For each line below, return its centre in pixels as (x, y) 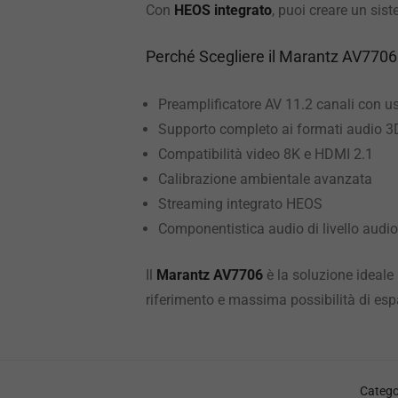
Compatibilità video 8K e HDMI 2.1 (266, 154)
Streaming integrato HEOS (240, 204)
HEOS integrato (223, 10)
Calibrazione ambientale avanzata (265, 179)
